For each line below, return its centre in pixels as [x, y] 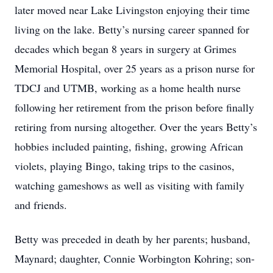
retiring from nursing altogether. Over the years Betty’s [136, 127]
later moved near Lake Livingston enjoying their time [132, 10]
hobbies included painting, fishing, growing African [129, 146]
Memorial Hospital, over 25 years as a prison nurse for [135, 68]
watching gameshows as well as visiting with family [129, 185]
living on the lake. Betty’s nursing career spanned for [132, 29]
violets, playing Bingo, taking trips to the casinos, [125, 166]
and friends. [41, 205]
